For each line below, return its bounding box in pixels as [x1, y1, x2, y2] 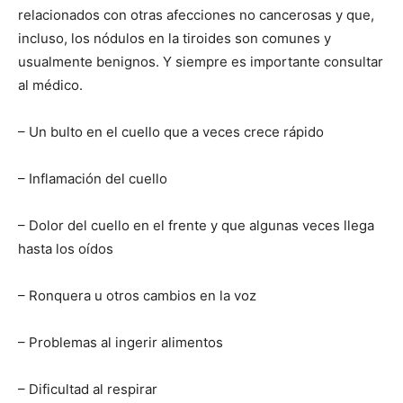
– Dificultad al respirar [18, 381, 157, 399]
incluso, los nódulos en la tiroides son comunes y [18, 30, 331, 48]
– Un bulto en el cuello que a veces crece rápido [18, 123, 324, 141]
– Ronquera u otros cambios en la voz [18, 287, 256, 305]
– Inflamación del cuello [18, 170, 167, 188]
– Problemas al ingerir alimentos [18, 334, 223, 352]
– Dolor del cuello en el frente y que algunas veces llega [18, 217, 374, 235]
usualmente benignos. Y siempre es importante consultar [18, 53, 383, 71]
